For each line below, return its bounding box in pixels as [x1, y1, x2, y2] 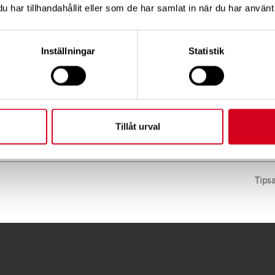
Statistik [188, 45, 224, 56]
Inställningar [41, 45, 96, 56]
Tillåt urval [115, 121, 160, 132]
